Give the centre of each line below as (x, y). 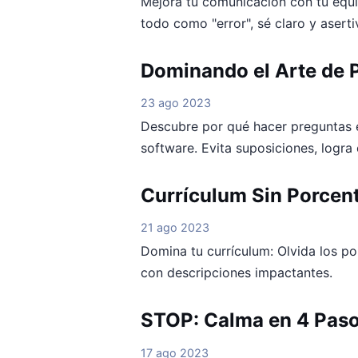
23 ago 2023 (176, 102)
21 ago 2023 (175, 228)
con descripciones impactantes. (237, 273)
